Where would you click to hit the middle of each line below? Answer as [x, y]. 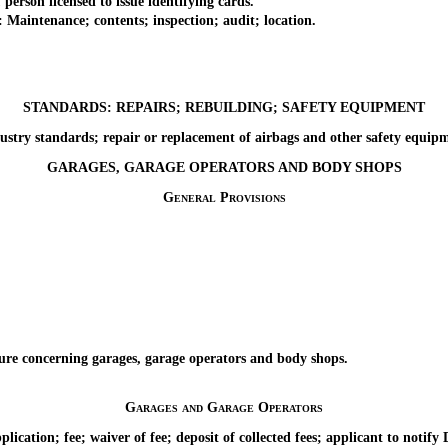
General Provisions [224, 197]
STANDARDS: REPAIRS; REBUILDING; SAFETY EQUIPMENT [224, 107]
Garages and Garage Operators [224, 407]
